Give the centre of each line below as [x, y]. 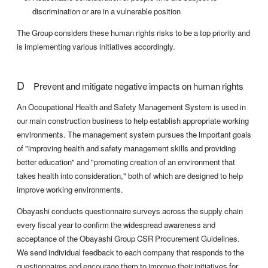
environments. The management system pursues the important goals [134, 134]
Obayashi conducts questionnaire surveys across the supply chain [130, 211]
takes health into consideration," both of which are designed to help [130, 175]
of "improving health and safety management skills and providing [126, 148]
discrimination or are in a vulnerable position [107, 11]
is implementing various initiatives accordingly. [96, 46]
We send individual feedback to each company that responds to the [130, 252]
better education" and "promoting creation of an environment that [126, 162]
